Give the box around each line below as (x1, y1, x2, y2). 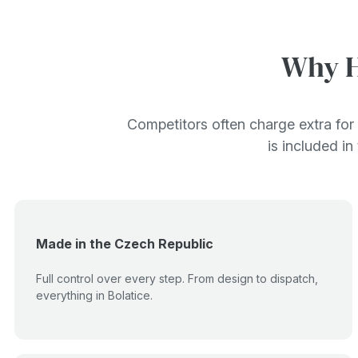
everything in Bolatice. (36, 288, 153, 302)
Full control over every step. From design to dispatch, (36, 272, 318, 285)
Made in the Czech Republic (36, 236, 213, 252)
